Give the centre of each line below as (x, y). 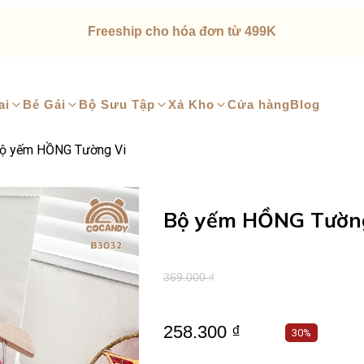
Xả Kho (191, 104)
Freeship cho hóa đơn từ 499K (182, 31)
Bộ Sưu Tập (117, 104)
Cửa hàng (259, 104)
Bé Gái (44, 104)
